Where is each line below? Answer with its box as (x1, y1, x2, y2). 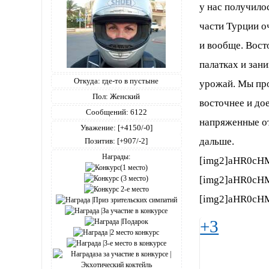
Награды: (102, 152, 131, 161)
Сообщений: (85, 107, 128, 116)
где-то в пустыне (100, 76, 159, 85)
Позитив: (85, 136, 116, 145)
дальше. (199, 136, 235, 148)
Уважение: (80, 122, 116, 132)
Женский (108, 91, 141, 101)
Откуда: (74, 76, 101, 85)
